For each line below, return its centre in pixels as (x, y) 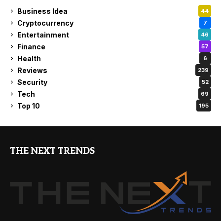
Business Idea (42, 11)
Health (29, 58)
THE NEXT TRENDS (52, 151)
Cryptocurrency (45, 23)
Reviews (32, 70)
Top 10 (29, 106)
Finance (31, 46)
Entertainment (43, 35)
